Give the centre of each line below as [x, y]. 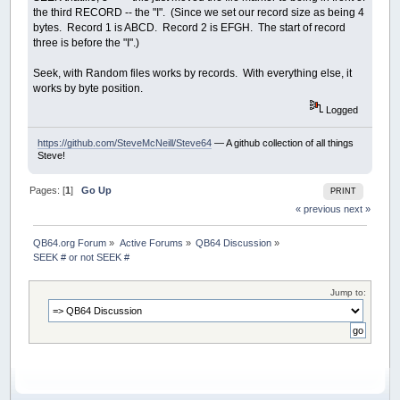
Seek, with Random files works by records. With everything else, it [193, 73]
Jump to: [348, 293]
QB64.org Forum [70, 243]
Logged [340, 110]
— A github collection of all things [282, 143]
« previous [318, 209]
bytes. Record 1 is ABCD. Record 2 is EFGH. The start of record [190, 27]
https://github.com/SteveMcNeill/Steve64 [124, 143]
